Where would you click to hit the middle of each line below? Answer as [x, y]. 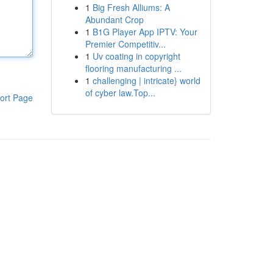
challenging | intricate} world [146, 80]
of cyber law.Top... [120, 93]
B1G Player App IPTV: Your [145, 32]
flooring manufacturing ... [133, 68]
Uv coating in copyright [136, 56]
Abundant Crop [114, 19]
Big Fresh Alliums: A [131, 7]
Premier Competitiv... [125, 44]
